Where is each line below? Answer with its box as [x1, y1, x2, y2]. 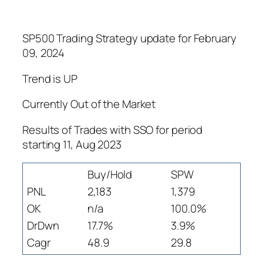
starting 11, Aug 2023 [22, 136, 122, 152]
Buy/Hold [87, 167, 133, 183]
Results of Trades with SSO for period [22, 122, 203, 137]
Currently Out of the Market [22, 96, 156, 112]
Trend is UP [22, 70, 77, 86]
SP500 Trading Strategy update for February [22, 31, 237, 46]
